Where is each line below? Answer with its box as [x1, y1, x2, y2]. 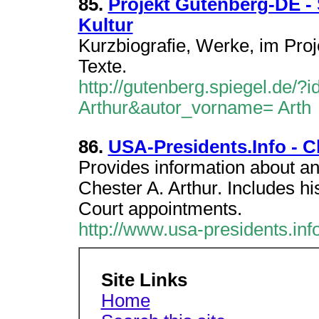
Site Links [100, 270, 187, 290]
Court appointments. [78, 199, 242, 219]
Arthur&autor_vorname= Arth [78, 98, 311, 117]
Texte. [78, 56, 127, 76]
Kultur [78, 15, 133, 35]
